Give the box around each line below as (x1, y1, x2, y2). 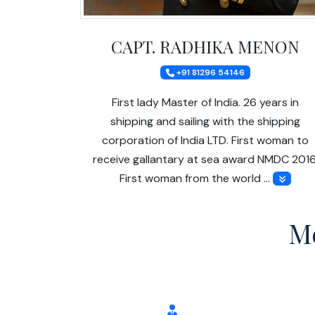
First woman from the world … (119, 170, 273, 186)
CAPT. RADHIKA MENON (111, 34, 300, 58)
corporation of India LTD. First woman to (102, 132, 309, 148)
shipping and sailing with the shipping (110, 113, 300, 129)
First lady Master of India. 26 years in (112, 94, 299, 110)
